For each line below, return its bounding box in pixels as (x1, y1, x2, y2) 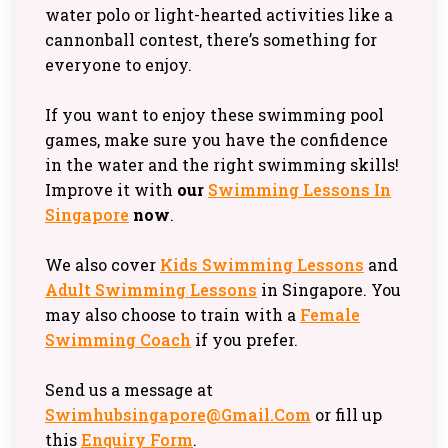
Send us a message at (45, 379, 213, 401)
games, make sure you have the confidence (45, 129, 388, 151)
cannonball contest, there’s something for (45, 29, 377, 51)
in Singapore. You (257, 279, 401, 301)
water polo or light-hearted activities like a (45, 4, 393, 26)
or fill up (311, 404, 382, 426)
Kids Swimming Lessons (160, 254, 364, 276)
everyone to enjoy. (45, 54, 192, 76)
